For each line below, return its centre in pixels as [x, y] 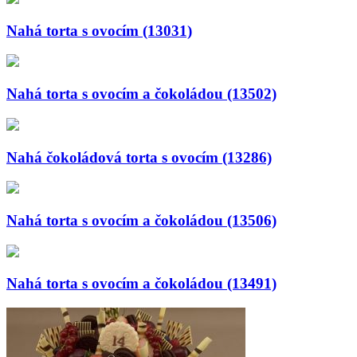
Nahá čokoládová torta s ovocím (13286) [139, 157]
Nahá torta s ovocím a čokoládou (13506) [141, 220]
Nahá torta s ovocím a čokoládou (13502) [141, 94]
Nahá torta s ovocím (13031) [99, 30]
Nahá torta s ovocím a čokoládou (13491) [141, 284]
